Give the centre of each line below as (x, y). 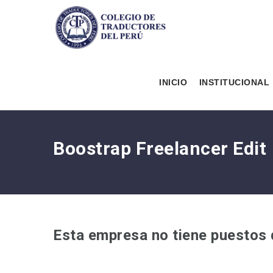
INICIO (173, 82)
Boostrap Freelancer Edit (162, 148)
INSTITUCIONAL (234, 82)
